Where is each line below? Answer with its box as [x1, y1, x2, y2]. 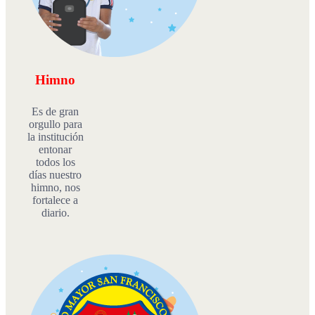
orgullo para [28, 118, 82, 131]
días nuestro [29, 169, 82, 181]
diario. [41, 207, 70, 219]
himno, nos [30, 181, 80, 194]
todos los [35, 156, 75, 169]
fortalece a [32, 194, 79, 207]
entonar [39, 143, 72, 156]
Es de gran [32, 105, 79, 118]
